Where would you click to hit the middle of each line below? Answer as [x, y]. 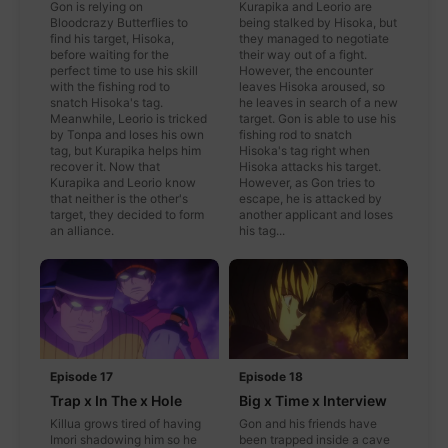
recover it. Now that [105, 166]
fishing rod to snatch [295, 134]
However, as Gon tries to [307, 182]
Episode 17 [81, 377]
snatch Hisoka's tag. [106, 102]
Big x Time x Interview [313, 401]
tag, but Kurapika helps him [125, 150]
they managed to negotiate [314, 38]
